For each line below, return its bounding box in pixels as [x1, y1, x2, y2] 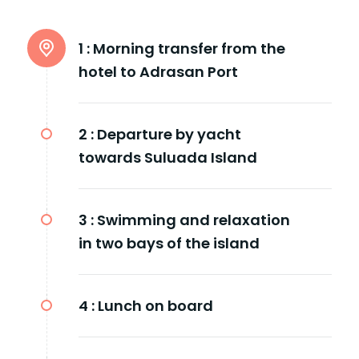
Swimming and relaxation [97, 209, 290, 230]
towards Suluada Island [79, 147, 257, 167]
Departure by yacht [97, 123, 241, 144]
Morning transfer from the [93, 38, 285, 58]
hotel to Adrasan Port [79, 61, 238, 82]
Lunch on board [98, 295, 213, 316]
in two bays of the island [79, 232, 260, 253]
